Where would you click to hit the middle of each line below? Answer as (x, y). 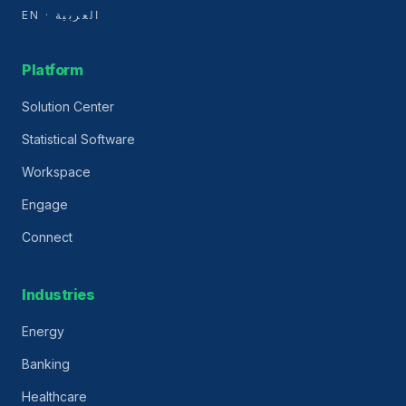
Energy (43, 331)
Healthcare (54, 396)
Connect (47, 237)
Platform (53, 70)
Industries (58, 295)
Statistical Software (78, 139)
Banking (46, 364)
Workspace (56, 172)
